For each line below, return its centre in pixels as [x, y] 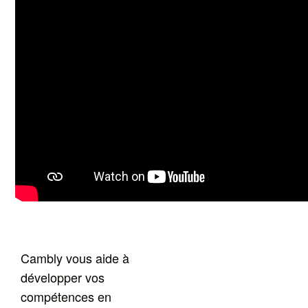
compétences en [66, 297]
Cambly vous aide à [75, 258]
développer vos [63, 277]
